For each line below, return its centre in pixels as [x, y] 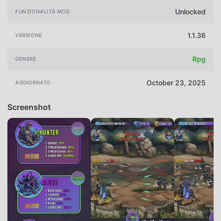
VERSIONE [29, 35]
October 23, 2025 [176, 83]
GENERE [26, 59]
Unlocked [190, 11]
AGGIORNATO [33, 83]
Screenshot [29, 107]
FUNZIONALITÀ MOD [43, 11]
